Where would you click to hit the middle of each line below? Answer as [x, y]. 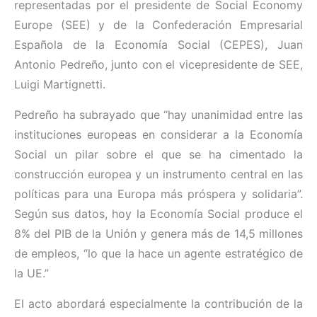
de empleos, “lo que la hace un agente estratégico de [158, 254]
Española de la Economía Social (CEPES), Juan [158, 45]
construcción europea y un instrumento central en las [158, 174]
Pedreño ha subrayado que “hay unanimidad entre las [158, 115]
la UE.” [31, 273]
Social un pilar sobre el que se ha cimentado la [158, 155]
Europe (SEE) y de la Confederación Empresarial [158, 25]
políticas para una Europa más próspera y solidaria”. [158, 194]
